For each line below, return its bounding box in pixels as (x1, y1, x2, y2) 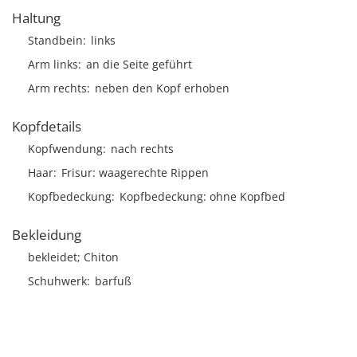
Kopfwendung (28, 141, 103, 156)
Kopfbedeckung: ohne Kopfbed (120, 189, 285, 204)
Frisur (61, 165, 92, 180)
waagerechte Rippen (99, 165, 209, 180)
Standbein (28, 33, 83, 48)
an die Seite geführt (86, 57, 192, 72)
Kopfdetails (12, 117, 81, 135)
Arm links (28, 57, 78, 72)
